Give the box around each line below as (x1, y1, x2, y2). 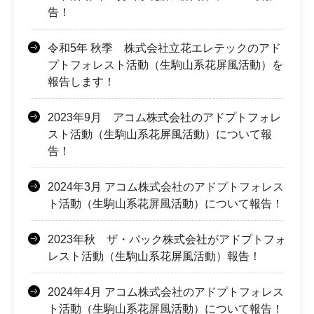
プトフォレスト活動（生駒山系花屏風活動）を (48, 59, 283, 71)
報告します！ (48, 76, 115, 88)
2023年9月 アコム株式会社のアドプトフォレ (48, 111, 281, 124)
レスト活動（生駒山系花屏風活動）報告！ (48, 250, 261, 263)
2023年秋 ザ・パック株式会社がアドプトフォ (48, 233, 286, 246)
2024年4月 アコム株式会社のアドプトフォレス (48, 286, 284, 299)
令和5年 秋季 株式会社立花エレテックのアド (48, 42, 281, 55)
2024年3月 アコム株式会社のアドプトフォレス (48, 181, 284, 193)
